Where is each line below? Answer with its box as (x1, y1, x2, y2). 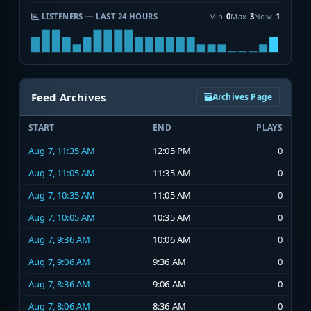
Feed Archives (31, 90, 106, 105)
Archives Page (212, 91, 272, 103)
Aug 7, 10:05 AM (28, 211, 96, 224)
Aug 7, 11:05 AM (28, 167, 96, 180)
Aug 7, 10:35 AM (28, 189, 96, 202)
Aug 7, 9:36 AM (28, 233, 91, 246)
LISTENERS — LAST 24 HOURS (39, 11, 158, 22)
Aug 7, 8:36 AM (28, 278, 91, 291)
